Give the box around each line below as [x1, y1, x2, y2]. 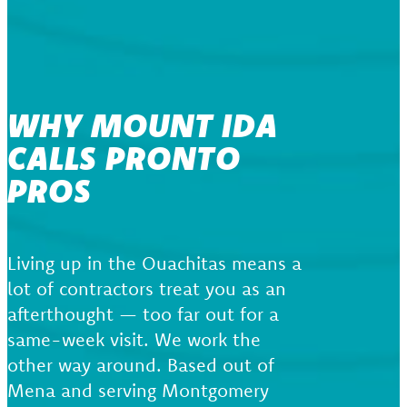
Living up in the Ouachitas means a [7, 251, 302, 274]
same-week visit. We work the [7, 327, 261, 351]
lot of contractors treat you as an [7, 276, 286, 300]
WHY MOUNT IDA [7, 104, 278, 145]
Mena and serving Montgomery [7, 378, 269, 402]
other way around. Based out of [7, 352, 274, 376]
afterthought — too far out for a [7, 302, 279, 325]
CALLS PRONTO [7, 136, 241, 178]
